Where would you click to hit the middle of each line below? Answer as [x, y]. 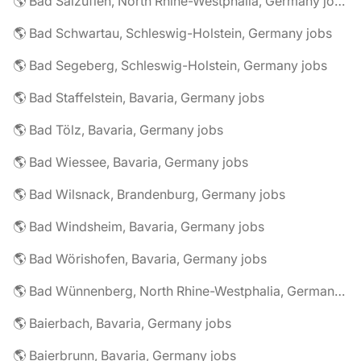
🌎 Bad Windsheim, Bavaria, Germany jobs [139, 226]
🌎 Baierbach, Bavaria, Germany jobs [122, 323]
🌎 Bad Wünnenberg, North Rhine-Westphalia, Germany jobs [340, 291]
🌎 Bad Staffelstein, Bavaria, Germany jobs [139, 98]
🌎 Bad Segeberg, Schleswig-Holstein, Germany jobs [170, 65]
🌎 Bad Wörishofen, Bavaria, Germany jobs [140, 259]
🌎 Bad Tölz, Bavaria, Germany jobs [118, 130]
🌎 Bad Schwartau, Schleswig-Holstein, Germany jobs [172, 33]
